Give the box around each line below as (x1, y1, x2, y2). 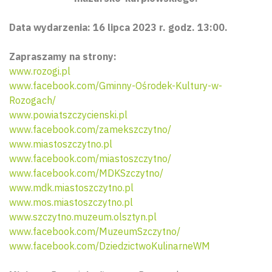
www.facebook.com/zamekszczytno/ (9, 123, 171, 135)
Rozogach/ (9, 94, 56, 106)
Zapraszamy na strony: (9, 50, 117, 63)
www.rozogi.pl (9, 65, 70, 77)
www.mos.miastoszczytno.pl (9, 196, 133, 208)
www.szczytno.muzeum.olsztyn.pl (9, 211, 157, 223)
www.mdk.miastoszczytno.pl (9, 182, 134, 194)
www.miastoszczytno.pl (9, 138, 112, 150)
